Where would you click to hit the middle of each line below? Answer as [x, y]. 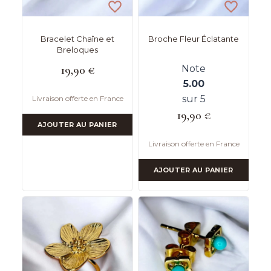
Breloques [77, 49]
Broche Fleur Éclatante [194, 38]
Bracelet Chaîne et [77, 38]
